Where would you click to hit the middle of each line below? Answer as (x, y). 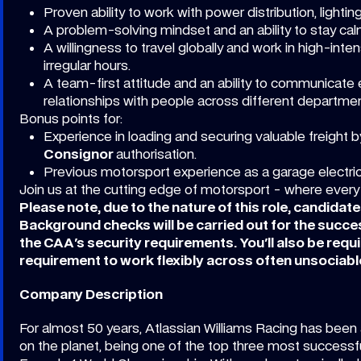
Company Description (91, 294)
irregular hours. (87, 65)
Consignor (80, 154)
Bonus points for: (71, 118)
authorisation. (156, 154)
